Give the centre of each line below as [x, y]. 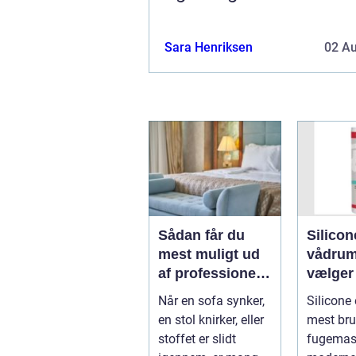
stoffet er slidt [197, 339]
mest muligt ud [209, 254]
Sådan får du [201, 235]
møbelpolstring [210, 292]
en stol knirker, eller [211, 319]
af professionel [209, 273]
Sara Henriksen [209, 47]
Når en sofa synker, [211, 300]
